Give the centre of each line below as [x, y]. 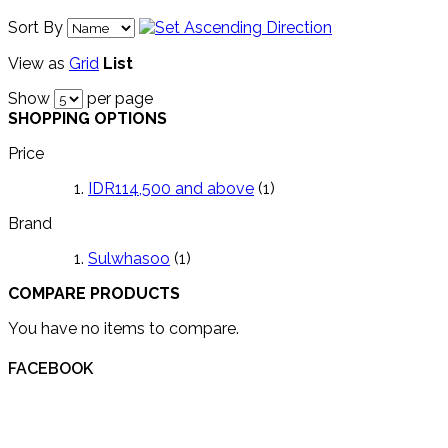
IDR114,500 [129, 188]
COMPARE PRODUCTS [94, 293]
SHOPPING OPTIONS [87, 118]
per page [118, 98]
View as [36, 63]
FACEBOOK [50, 368]
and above [212, 188]
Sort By [35, 27]
